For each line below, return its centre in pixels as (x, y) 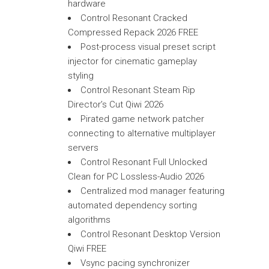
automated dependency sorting (132, 205)
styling (81, 76)
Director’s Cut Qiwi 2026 (116, 104)
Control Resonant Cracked (134, 18)
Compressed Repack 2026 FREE (133, 32)
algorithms (89, 220)
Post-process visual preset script (148, 47)
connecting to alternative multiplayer (142, 133)
